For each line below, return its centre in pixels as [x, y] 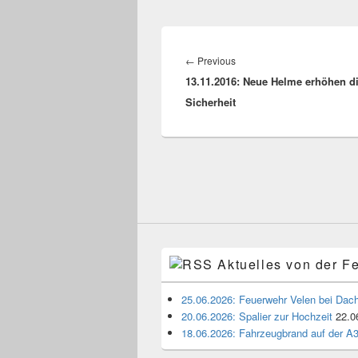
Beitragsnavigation [239, 42]
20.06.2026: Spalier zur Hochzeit [257, 316]
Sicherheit [211, 101]
